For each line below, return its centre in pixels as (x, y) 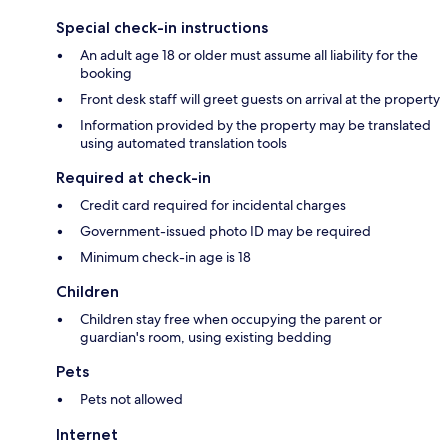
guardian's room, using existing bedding (206, 337)
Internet (87, 435)
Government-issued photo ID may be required (225, 231)
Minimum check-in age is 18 (165, 257)
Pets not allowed (131, 399)
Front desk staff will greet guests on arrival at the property (260, 99)
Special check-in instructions (162, 28)
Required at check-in (133, 178)
